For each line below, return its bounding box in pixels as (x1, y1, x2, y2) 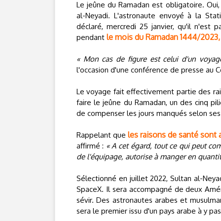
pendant (76, 33, 107, 42)
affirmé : (76, 141, 106, 150)
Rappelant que (76, 130, 128, 140)
